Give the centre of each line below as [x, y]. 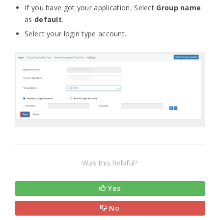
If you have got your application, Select [91, 7]
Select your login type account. [76, 33]
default [48, 19]
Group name [179, 7]
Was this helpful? [110, 163]
